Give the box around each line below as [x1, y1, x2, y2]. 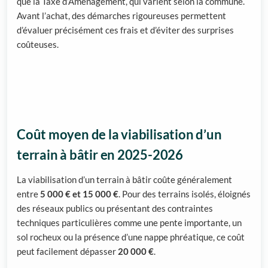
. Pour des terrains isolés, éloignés [118, 188, 251, 200]
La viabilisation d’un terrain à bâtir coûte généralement [17, 174, 232, 185]
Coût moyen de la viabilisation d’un [17, 127, 222, 143]
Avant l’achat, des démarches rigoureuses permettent [17, 10, 226, 22]
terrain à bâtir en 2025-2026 [17, 147, 183, 163]
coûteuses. [17, 39, 59, 50]
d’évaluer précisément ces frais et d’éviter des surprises [17, 25, 234, 36]
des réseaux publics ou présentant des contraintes [17, 203, 213, 214]
